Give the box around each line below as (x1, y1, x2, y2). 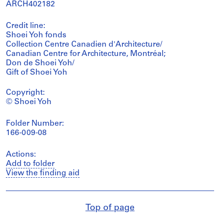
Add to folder (6, 160, 55, 168)
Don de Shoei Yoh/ (6, 59, 74, 67)
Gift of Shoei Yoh (6, 68, 67, 77)
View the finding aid (6, 169, 80, 177)
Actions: (6, 150, 36, 159)
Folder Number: (6, 119, 64, 128)
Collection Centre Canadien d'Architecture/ (6, 40, 162, 49)
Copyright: (6, 88, 45, 97)
